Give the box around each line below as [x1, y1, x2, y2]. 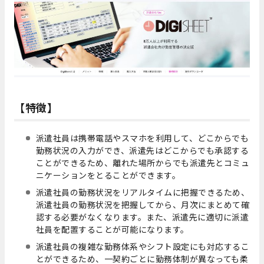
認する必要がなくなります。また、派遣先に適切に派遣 [35, 211, 249, 223]
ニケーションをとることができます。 [35, 169, 181, 181]
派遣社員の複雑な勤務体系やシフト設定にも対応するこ [35, 240, 250, 253]
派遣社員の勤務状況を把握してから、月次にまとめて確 [35, 199, 250, 211]
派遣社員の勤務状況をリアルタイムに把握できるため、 [35, 186, 250, 199]
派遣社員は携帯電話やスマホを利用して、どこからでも [35, 132, 249, 144]
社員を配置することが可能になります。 [35, 223, 189, 236]
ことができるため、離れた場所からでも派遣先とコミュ [35, 157, 250, 169]
